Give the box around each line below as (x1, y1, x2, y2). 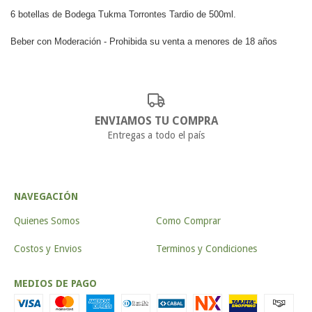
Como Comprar (156, 215, 221, 226)
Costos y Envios (14, 243, 81, 254)
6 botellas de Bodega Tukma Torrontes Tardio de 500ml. (10, 8, 236, 19)
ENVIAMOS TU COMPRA (94, 114, 218, 127)
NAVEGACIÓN (14, 191, 78, 202)
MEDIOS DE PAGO (14, 278, 97, 289)
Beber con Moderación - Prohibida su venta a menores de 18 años (10, 36, 277, 47)
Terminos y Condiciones (156, 243, 257, 254)
